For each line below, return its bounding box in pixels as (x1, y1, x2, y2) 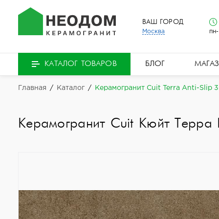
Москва (142, 28, 165, 34)
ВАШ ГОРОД (142, 19, 183, 25)
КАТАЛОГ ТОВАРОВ (44, 60, 117, 68)
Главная (18, 85, 46, 91)
